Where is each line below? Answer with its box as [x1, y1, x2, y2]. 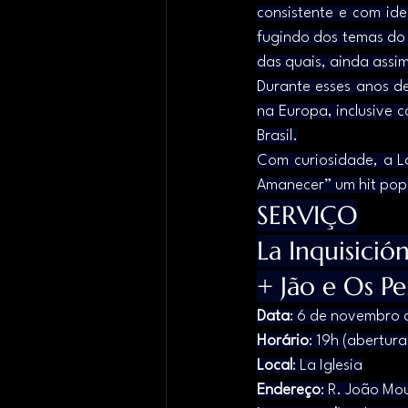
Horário [257, 332, 309, 349]
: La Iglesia [292, 357, 362, 373]
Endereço [257, 382, 321, 398]
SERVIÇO [257, 199, 358, 231]
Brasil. [257, 127, 298, 144]
